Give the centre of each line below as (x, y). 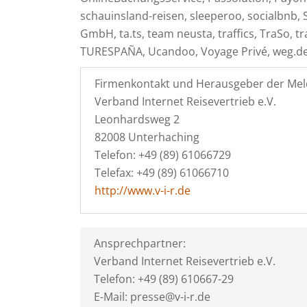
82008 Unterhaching (147, 137)
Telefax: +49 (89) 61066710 (162, 173)
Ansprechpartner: (140, 243)
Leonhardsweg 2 (137, 119)
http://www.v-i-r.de (143, 191)
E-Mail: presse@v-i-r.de (152, 297)
